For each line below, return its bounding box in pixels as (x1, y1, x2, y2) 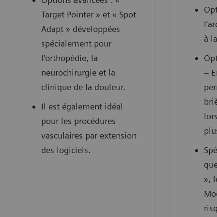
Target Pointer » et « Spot (41, 9, 136, 20)
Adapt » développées (41, 24, 120, 34)
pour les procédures (41, 116, 116, 126)
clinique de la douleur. (41, 82, 125, 93)
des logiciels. (41, 145, 91, 155)
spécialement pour (41, 38, 111, 49)
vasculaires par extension (41, 130, 137, 141)
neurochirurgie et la (41, 67, 115, 78)
